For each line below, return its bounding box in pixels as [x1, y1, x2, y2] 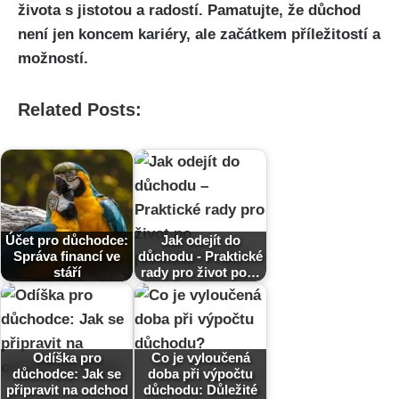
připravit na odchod [5, 381, 128, 397]
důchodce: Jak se [12, 365, 121, 381]
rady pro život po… [141, 264, 260, 280]
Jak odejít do [160, 232, 240, 248]
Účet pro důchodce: [5, 232, 128, 248]
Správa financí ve [13, 248, 120, 264]
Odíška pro [32, 349, 102, 365]
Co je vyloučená [151, 349, 250, 365]
